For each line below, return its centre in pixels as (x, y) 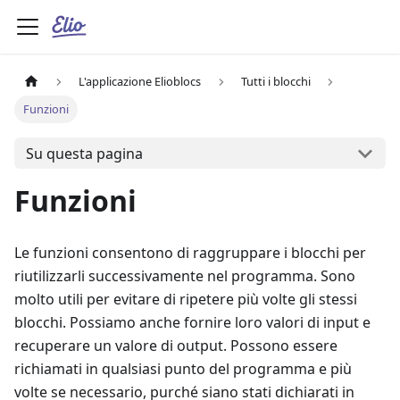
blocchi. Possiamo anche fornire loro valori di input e (192, 323)
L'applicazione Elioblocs (140, 82)
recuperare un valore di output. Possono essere (176, 346)
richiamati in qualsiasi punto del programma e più (183, 369)
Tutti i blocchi (275, 82)
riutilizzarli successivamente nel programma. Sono (185, 276)
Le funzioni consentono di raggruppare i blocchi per (190, 253)
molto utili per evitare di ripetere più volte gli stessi (186, 300)
